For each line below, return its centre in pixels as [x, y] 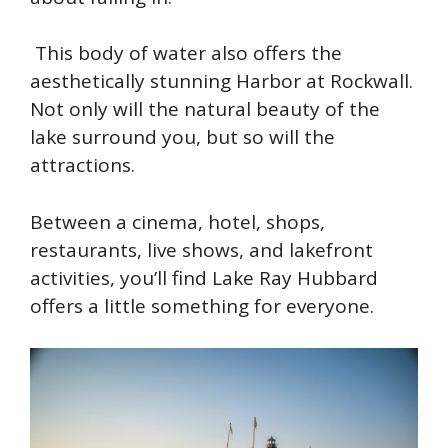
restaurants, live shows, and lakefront [201, 249]
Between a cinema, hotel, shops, [177, 221]
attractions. [85, 165]
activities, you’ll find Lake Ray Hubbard [204, 277]
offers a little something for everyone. [202, 305]
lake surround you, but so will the [182, 137]
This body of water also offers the [186, 53]
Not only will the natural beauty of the [205, 109]
